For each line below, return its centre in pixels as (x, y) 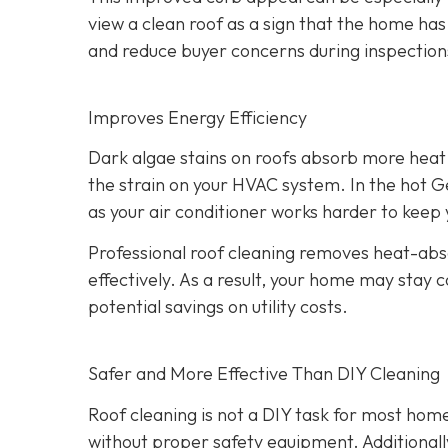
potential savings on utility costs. (218, 307)
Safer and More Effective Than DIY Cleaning (264, 374)
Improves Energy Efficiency (197, 117)
